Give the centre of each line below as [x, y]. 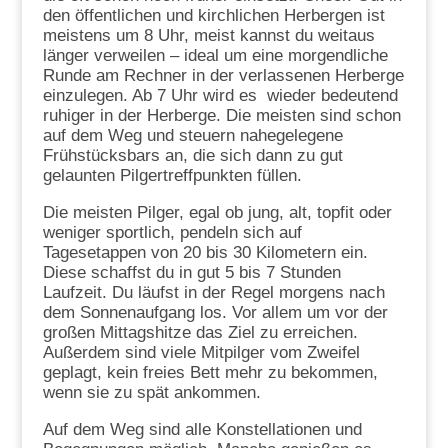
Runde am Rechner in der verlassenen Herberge [223, 75]
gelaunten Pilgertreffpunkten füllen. [172, 175]
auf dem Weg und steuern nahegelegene [192, 135]
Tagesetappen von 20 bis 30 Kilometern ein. [205, 252]
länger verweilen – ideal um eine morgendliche [215, 55]
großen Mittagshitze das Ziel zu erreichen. [200, 332]
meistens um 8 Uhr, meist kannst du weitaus [208, 35]
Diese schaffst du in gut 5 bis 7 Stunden [191, 272]
